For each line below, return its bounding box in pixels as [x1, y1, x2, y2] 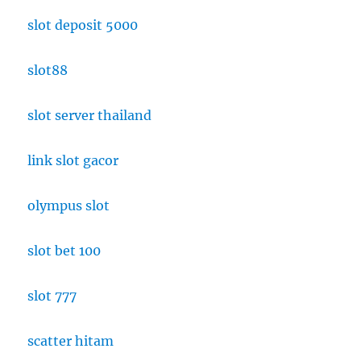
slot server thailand [27, 106, 152, 123]
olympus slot [27, 197, 110, 214]
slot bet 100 [27, 242, 102, 259]
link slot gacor [27, 151, 119, 168]
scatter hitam [27, 332, 114, 349]
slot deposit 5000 [27, 16, 139, 33]
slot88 [27, 61, 68, 78]
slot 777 [27, 287, 77, 304]
